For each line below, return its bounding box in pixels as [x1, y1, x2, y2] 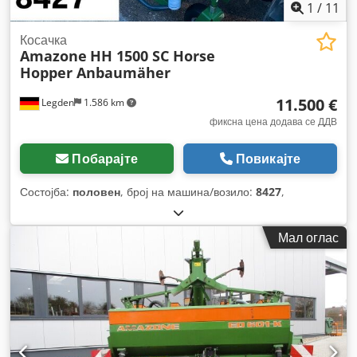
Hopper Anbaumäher [20, 62, 171, 82]
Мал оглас [278, 228, 339, 246]
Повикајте [235, 149, 301, 167]
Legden [39, 95, 74, 109]
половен [73, 183, 120, 199]
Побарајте [72, 149, 138, 167]
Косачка [20, 30, 67, 49]
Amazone [20, 45, 87, 65]
